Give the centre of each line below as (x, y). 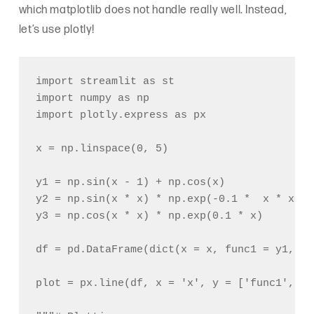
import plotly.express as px (121, 116)
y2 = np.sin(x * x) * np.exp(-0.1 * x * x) (168, 200)
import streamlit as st (105, 82)
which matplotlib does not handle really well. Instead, (153, 11)
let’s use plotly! (57, 30)
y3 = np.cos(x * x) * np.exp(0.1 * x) (149, 217)
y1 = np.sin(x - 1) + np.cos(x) (130, 183)
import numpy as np (92, 99)
